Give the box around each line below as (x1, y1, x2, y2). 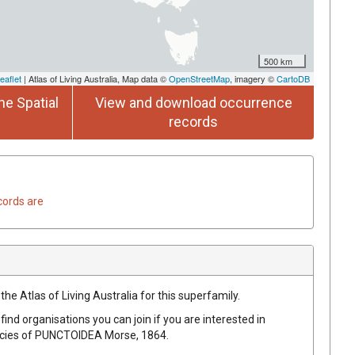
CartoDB (277, 71, 310, 85)
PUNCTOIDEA (35, 328, 102, 342)
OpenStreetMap (169, 71, 230, 85)
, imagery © (230, 71, 277, 85)
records (169, 113, 218, 130)
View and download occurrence (94, 94, 292, 111)
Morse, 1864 (105, 328, 166, 342)
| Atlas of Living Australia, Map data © (21, 71, 169, 85)
